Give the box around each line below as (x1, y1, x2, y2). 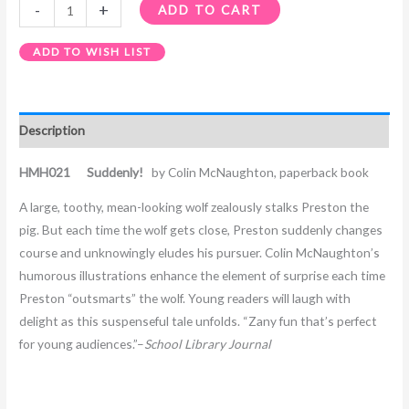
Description (19, 122, 86, 139)
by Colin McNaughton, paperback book (146, 163, 370, 180)
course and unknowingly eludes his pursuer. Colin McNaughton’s (19, 245, 381, 261)
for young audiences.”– (19, 336, 145, 352)
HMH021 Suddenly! (19, 163, 147, 180)
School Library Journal (144, 336, 272, 352)
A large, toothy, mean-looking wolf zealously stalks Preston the (19, 199, 370, 215)
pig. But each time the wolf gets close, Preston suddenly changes (19, 222, 383, 238)
